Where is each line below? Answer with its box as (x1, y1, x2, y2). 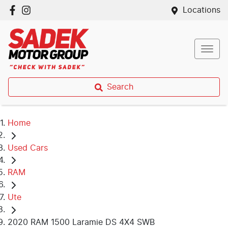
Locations (183, 6, 220, 14)
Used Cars (8, 144, 48, 152)
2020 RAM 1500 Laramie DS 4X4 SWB (8, 218, 155, 226)
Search (107, 83, 133, 91)
